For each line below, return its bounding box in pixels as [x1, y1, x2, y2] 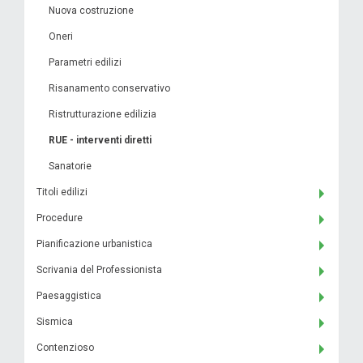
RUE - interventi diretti [49, 135, 152, 146]
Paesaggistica [36, 290, 101, 301]
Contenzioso [36, 342, 94, 353]
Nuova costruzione [49, 5, 134, 16]
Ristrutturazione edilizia [49, 109, 156, 120]
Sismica [36, 316, 73, 327]
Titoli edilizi [36, 186, 88, 198]
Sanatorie [49, 160, 92, 172]
